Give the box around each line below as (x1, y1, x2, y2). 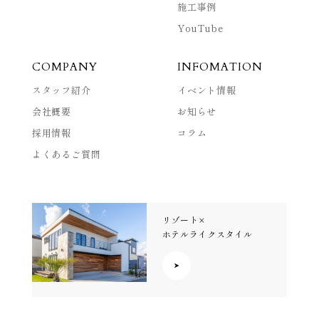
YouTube (177, 21, 224, 35)
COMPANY (31, 58, 98, 75)
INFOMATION (177, 58, 263, 75)
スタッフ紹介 (31, 83, 91, 97)
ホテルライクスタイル (162, 227, 253, 240)
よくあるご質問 (31, 147, 101, 161)
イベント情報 (177, 83, 236, 97)
